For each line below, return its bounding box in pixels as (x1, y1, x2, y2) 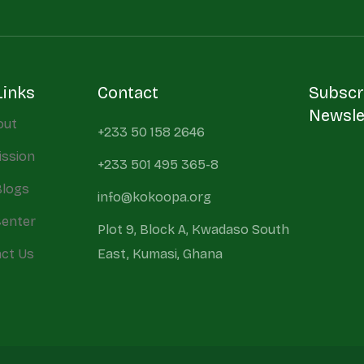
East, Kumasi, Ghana (97, 246, 223, 262)
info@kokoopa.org (97, 189, 211, 205)
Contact (97, 83, 158, 102)
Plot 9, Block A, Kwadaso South (97, 222, 289, 237)
